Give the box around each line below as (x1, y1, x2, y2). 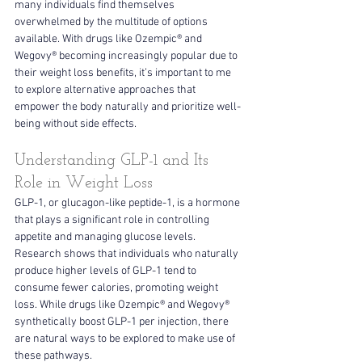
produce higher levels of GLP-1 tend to (15, 263, 199, 278)
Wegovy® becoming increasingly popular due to (15, 48, 240, 63)
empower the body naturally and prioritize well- (15, 99, 241, 114)
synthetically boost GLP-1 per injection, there (15, 314, 231, 329)
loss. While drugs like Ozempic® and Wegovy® (15, 297, 232, 312)
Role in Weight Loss (15, 175, 153, 192)
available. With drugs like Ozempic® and (15, 32, 204, 46)
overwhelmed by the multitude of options (15, 15, 210, 29)
